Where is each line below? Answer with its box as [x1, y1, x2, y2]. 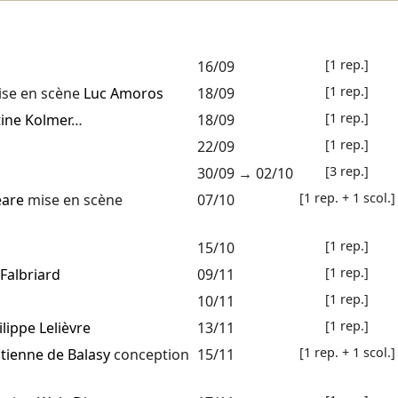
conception [109, 345, 189, 365]
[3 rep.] [325, 163, 369, 180]
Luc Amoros [83, 84, 163, 104]
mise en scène [23, 190, 123, 211]
